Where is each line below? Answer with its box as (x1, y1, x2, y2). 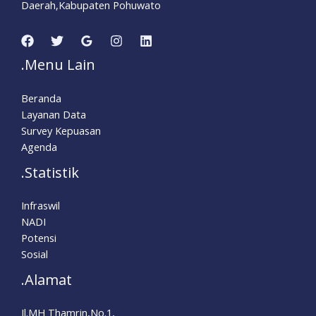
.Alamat (21, 269, 72, 289)
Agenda (21, 139, 57, 154)
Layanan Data (21, 107, 86, 121)
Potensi (21, 230, 56, 245)
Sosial (21, 246, 48, 261)
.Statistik (21, 162, 79, 182)
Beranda (21, 90, 61, 105)
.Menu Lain (21, 55, 95, 75)
